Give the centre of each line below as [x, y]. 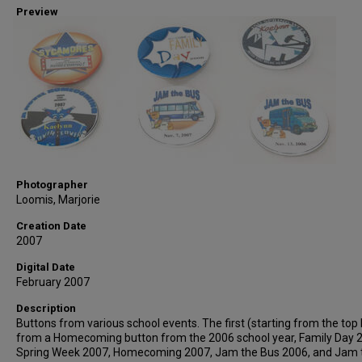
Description [46, 308]
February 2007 [53, 282]
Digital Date [46, 267]
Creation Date [51, 226]
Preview [37, 12]
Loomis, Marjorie [58, 200]
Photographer [52, 185]
